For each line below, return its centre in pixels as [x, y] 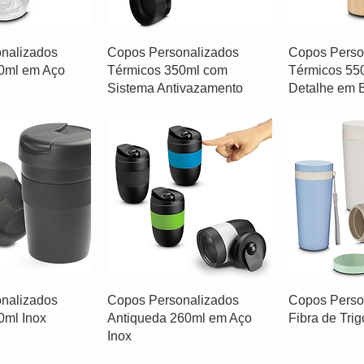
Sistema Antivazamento [175, 89]
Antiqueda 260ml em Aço [179, 318]
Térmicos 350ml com [167, 71]
